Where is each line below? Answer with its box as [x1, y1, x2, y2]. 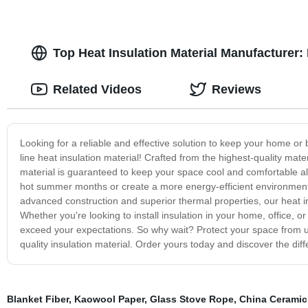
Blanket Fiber [6, 293, 69, 305]
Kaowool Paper [74, 293, 144, 305]
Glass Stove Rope [149, 293, 234, 305]
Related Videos [52, 82, 142, 96]
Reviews [211, 82, 261, 96]
